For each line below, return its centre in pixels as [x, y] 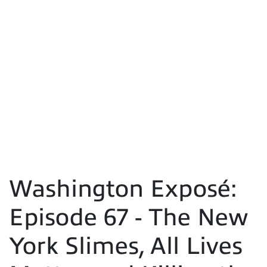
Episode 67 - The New [129, 217]
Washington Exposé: [123, 188]
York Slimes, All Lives [126, 246]
